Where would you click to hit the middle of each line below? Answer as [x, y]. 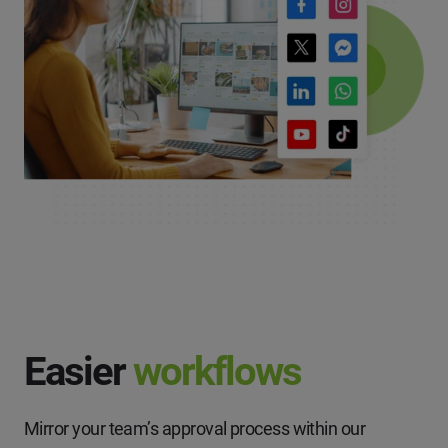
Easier [78, 372]
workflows [217, 372]
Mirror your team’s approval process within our [195, 429]
